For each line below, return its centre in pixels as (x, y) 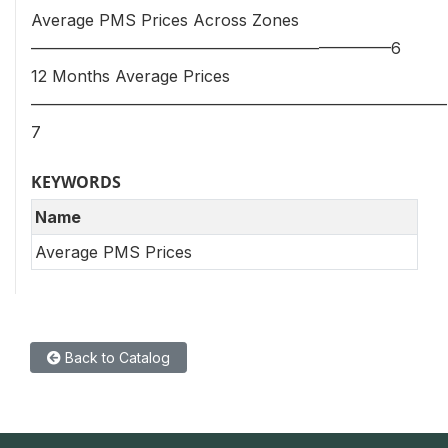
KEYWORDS (76, 182)
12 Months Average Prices (130, 76)
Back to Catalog (115, 357)
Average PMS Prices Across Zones (165, 20)
